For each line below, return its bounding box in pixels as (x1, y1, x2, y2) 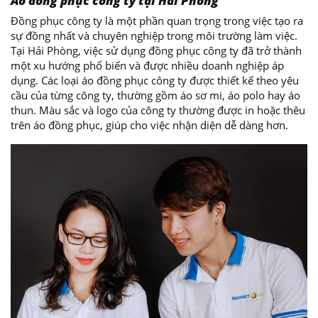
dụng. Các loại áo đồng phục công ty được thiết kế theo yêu (11, 73, 299, 87)
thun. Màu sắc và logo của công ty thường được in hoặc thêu (11, 103, 305, 117)
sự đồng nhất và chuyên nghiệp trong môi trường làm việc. (11, 28, 297, 43)
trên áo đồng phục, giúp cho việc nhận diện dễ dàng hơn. (11, 118, 288, 132)
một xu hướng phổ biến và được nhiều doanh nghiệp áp (11, 58, 284, 72)
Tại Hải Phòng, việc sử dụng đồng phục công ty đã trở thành (11, 43, 302, 57)
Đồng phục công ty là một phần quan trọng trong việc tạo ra (11, 13, 303, 28)
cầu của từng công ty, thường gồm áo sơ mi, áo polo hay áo (11, 88, 300, 102)
